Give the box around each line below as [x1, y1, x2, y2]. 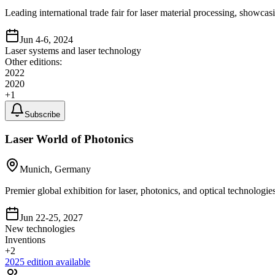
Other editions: [5, 56, 62, 68]
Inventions [5, 234, 45, 245]
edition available [25, 256, 90, 267]
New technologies [5, 223, 75, 234]
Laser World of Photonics [5, 132, 133, 145]
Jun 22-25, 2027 [20, 212, 83, 223]
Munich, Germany [20, 163, 91, 174]
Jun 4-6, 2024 [20, 34, 73, 45]
